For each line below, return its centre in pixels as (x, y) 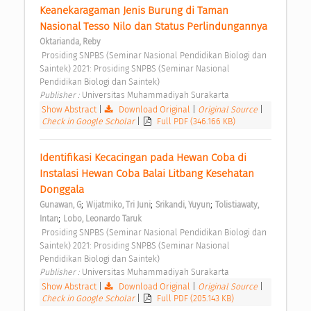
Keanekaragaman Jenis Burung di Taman (134, 11)
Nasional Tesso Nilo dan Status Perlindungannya (155, 27)
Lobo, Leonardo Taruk (102, 219)
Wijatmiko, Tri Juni (118, 205)
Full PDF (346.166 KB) (196, 121)
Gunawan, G (60, 205)
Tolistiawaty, (237, 205)
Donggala (63, 190)
